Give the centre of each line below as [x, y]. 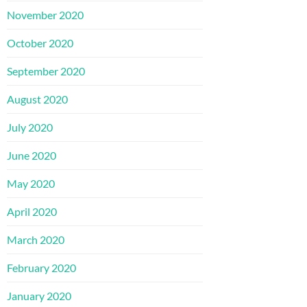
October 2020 [40, 43]
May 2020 [31, 184]
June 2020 [32, 156]
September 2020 [46, 71]
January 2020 [39, 296]
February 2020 [41, 268]
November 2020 [45, 15]
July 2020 [30, 127]
